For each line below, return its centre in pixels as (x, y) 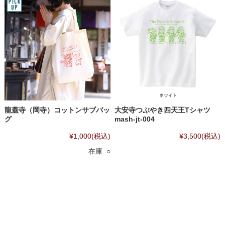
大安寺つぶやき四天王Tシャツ (163, 110)
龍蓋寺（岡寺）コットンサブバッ (57, 110)
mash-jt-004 (135, 119)
